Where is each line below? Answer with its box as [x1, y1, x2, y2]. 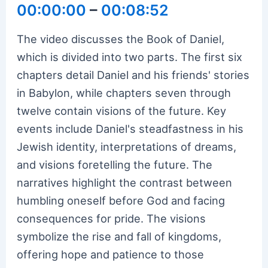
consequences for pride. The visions [17, 212, 206, 226]
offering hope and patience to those [17, 248, 205, 261]
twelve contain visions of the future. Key [17, 104, 227, 118]
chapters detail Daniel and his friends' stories [17, 68, 250, 82]
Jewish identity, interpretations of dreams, [17, 140, 237, 154]
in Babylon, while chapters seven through [17, 86, 232, 100]
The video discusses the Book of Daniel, [17, 32, 225, 46]
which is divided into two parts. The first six [17, 50, 243, 64]
